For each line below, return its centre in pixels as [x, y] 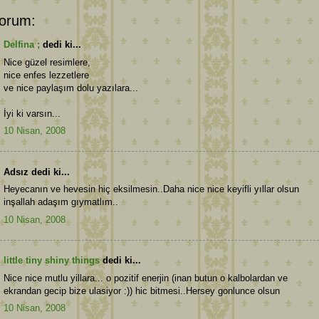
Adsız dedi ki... [37, 172]
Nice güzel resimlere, [47, 62]
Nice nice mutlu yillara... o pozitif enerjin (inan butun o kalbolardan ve [146, 278]
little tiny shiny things [52, 261]
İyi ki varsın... [32, 113]
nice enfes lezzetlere [46, 75]
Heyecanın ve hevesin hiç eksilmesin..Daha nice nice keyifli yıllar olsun [151, 189]
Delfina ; [22, 45]
